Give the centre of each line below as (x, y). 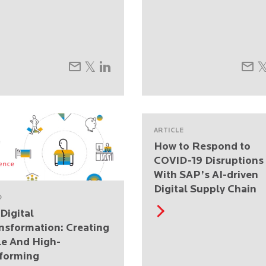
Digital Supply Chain (205, 189)
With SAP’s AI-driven (206, 175)
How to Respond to (202, 147)
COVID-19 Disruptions (209, 161)
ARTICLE (169, 131)
